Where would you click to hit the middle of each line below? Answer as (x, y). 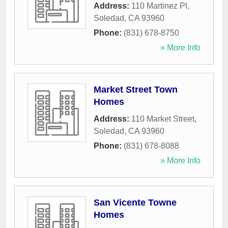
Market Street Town (136, 90)
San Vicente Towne (135, 203)
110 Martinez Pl (159, 6)
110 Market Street (163, 119)
